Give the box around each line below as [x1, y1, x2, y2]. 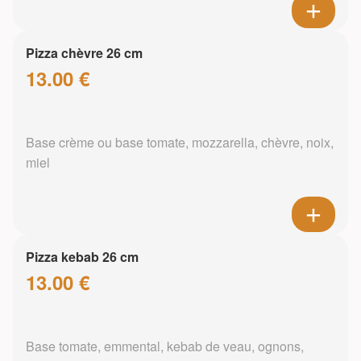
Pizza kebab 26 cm [26, 247, 139, 267]
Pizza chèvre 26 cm [26, 44, 143, 63]
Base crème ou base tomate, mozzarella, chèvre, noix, [26, 133, 334, 152]
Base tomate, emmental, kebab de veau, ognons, [26, 337, 304, 356]
